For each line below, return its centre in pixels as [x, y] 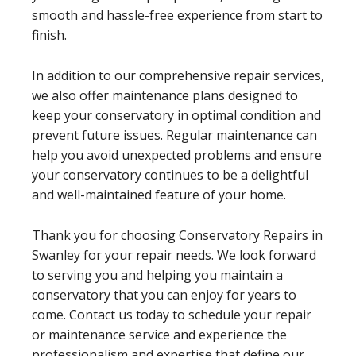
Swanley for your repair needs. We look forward [174, 255]
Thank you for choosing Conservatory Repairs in [177, 235]
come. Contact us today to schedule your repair [172, 314]
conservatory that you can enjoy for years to [164, 294]
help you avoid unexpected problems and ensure [177, 155]
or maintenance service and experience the [159, 334]
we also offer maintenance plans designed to [165, 95]
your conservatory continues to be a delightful [170, 174]
